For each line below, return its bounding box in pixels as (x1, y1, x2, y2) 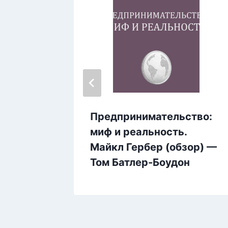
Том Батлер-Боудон (90, 156, 190, 169)
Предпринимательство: (90, 110, 212, 123)
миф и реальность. (90, 126, 187, 138)
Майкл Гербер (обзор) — (90, 141, 217, 154)
